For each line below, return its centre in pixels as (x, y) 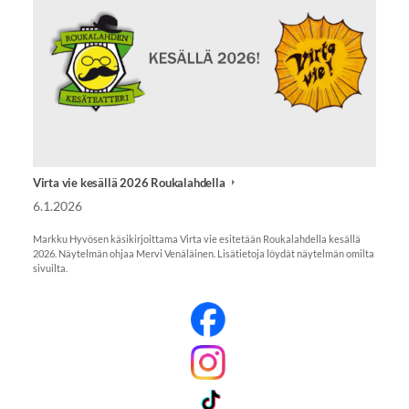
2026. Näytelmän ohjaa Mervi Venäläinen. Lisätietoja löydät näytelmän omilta (203, 254)
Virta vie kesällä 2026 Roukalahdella (130, 182)
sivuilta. (50, 268)
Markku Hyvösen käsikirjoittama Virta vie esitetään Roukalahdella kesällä (196, 239)
